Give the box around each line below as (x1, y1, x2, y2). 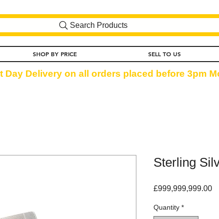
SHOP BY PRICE (33, 49, 77, 58)
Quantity (153, 203, 179, 211)
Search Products (70, 21, 128, 29)
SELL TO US (148, 49, 181, 58)
